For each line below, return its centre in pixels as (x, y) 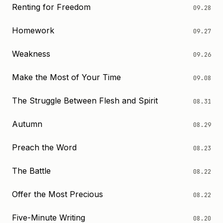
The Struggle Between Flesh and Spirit (85, 101)
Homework (33, 30)
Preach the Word (44, 147)
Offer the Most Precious (57, 194)
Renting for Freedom (51, 7)
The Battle (31, 171)
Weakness (31, 54)
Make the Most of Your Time (66, 77)
